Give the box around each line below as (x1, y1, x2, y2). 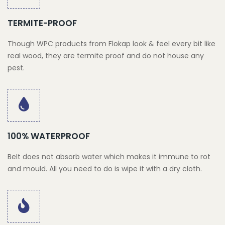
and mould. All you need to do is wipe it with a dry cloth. (8, 163, 202, 174)
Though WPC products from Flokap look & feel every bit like (8, 38, 215, 49)
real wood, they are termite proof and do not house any (8, 50, 204, 61)
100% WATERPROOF (8, 130, 90, 142)
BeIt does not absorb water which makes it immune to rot (8, 151, 210, 162)
